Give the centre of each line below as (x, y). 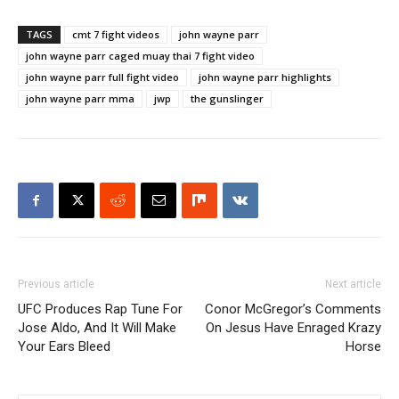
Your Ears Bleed (64, 347)
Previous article (56, 285)
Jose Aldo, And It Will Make (97, 328)
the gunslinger (227, 99)
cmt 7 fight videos (116, 35)
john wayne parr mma (80, 99)
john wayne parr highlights (265, 77)
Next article (353, 285)
